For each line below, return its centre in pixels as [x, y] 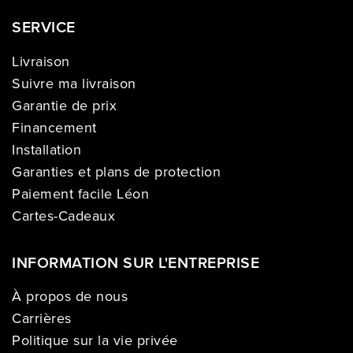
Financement [54, 127]
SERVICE [44, 28]
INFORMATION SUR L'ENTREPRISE [136, 262]
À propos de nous [70, 297]
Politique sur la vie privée [95, 341]
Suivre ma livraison [74, 83]
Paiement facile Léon [80, 193]
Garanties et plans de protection [116, 171]
